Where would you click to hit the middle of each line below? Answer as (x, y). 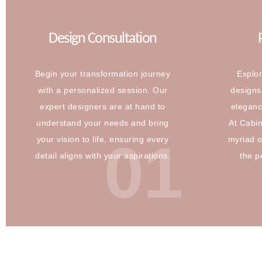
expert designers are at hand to (103, 106)
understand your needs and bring (103, 123)
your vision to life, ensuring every (103, 139)
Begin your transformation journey (103, 73)
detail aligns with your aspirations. (103, 155)
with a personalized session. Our (103, 90)
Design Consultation (103, 39)
